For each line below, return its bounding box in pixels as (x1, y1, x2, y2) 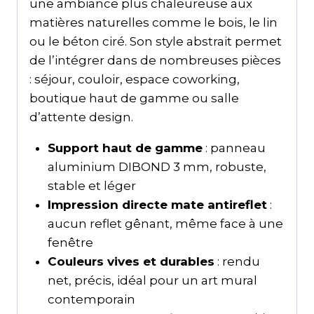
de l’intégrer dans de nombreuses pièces (29, 53, 281, 67)
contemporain (47, 292, 135, 306)
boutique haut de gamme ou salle (29, 90, 239, 105)
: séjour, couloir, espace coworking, (29, 71, 240, 86)
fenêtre (47, 235, 93, 250)
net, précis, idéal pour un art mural (47, 273, 257, 287)
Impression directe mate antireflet (47, 197, 267, 212)
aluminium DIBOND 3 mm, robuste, (47, 159, 266, 174)
